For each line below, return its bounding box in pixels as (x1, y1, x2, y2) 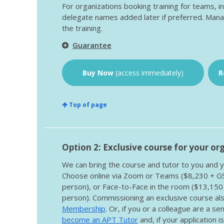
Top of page (67, 100, 107, 109)
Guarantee (72, 40, 111, 50)
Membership (61, 203, 105, 214)
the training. (61, 23, 102, 33)
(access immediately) (115, 68, 183, 78)
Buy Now (82, 68, 115, 78)
